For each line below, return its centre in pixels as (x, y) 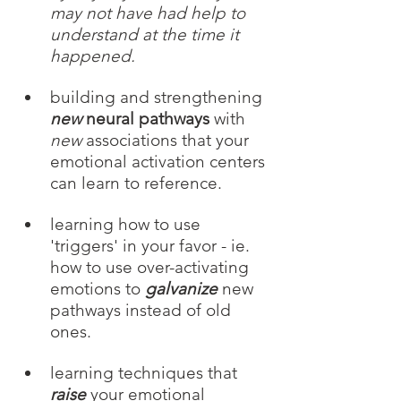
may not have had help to (150, 13)
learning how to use (128, 225)
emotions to (98, 289)
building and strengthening (158, 98)
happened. (95, 56)
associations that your (167, 141)
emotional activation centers (160, 162)
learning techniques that (146, 373)
